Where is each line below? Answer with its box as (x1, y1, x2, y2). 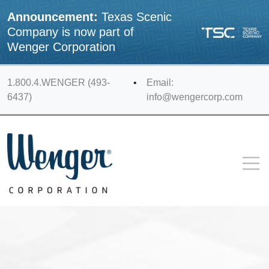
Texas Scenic (98, 10, 172, 23)
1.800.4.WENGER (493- (7, 77, 110, 88)
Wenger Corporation (7, 40, 115, 53)
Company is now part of (7, 25, 134, 38)
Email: (147, 77, 174, 88)
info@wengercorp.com (147, 92, 243, 102)
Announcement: (7, 10, 98, 23)
